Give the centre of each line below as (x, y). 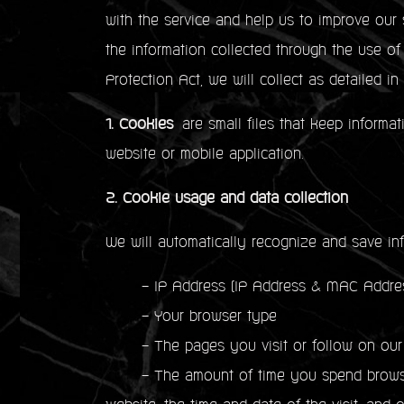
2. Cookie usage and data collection (227, 199)
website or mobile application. (205, 155)
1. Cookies (139, 125)
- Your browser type (191, 317)
